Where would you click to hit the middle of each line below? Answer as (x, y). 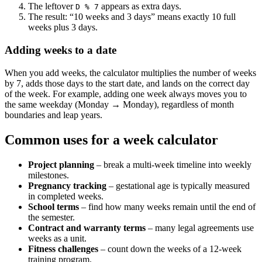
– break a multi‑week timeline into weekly (173, 164)
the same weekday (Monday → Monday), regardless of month (119, 104)
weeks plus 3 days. (63, 27)
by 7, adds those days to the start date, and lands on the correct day (127, 83)
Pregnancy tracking (67, 185)
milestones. (49, 175)
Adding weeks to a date (61, 50)
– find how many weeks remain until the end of (167, 206)
